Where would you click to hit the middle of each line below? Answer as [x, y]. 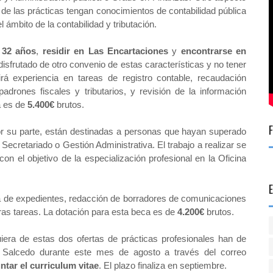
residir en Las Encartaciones [105, 51]
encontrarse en [214, 51]
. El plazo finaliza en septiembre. [162, 265]
